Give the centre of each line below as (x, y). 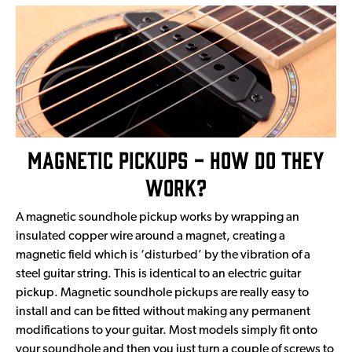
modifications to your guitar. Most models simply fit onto (167, 330)
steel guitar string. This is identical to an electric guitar (158, 274)
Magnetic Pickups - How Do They (176, 159)
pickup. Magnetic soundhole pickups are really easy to (162, 293)
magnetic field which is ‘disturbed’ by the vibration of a (163, 255)
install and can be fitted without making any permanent (163, 312)
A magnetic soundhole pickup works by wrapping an (158, 217)
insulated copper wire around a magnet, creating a (150, 236)
